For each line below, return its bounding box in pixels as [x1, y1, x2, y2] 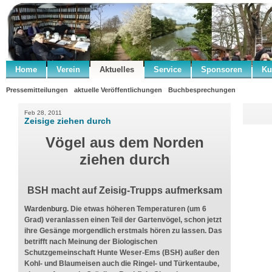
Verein [56, 65, 80, 74]
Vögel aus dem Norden [45, 134, 204, 151]
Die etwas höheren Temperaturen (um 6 [70, 205, 206, 213]
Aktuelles [100, 65, 134, 74]
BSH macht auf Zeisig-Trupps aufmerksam [27, 185, 222, 195]
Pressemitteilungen [6, 86, 68, 93]
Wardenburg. [24, 205, 70, 213]
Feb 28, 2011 [24, 109, 62, 116]
